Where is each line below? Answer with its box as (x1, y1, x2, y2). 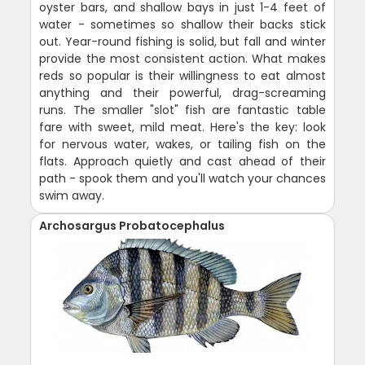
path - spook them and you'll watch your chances (39, 170, 326, 187)
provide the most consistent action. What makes (39, 51, 326, 68)
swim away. (39, 187, 105, 204)
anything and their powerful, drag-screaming (39, 85, 326, 102)
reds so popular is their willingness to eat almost (39, 68, 326, 85)
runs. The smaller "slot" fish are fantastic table (39, 102, 326, 119)
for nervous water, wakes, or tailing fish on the (39, 136, 326, 153)
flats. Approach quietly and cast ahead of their (39, 153, 326, 170)
